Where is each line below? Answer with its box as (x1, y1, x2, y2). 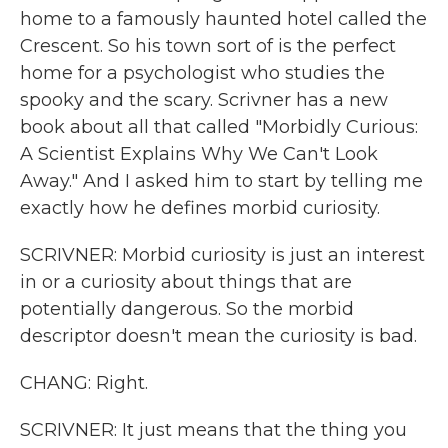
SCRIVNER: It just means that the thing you (20, 419, 407, 441)
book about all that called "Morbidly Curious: (20, 116, 418, 138)
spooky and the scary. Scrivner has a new (20, 89, 388, 111)
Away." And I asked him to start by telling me (20, 170, 423, 192)
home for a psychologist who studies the (20, 62, 385, 84)
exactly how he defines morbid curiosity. (20, 197, 380, 219)
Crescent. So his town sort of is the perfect (20, 35, 396, 57)
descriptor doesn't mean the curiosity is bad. (20, 325, 417, 347)
